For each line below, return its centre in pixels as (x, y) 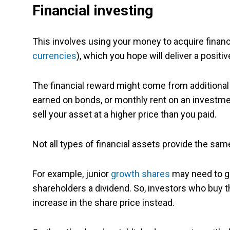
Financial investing (93, 11)
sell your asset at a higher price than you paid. (124, 114)
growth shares (140, 174)
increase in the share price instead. (103, 203)
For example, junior (72, 174)
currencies (54, 56)
